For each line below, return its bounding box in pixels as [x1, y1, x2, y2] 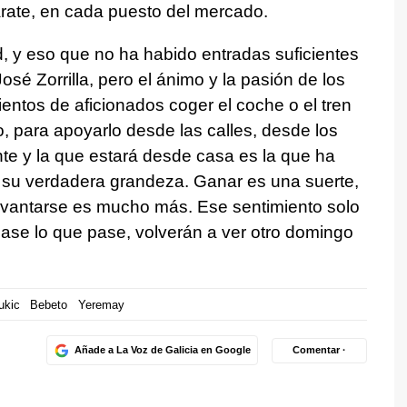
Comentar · [293, 344, 346, 356]
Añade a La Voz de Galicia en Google [74, 344, 251, 356]
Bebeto [30, 297, 67, 312]
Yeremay [77, 297, 124, 312]
